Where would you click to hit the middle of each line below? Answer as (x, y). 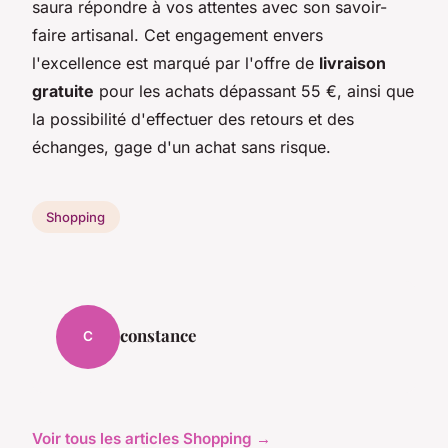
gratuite (63, 91)
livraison (352, 63)
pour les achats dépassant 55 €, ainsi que (254, 91)
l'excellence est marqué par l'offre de (175, 63)
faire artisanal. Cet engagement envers (177, 35)
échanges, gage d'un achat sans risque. (181, 147)
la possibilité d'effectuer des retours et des (193, 119)
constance (158, 334)
